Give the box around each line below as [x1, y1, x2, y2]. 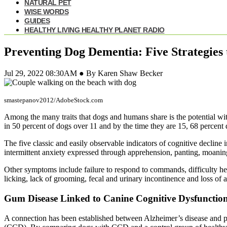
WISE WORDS [24, 8, 68, 16]
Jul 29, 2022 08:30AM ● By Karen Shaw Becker [4, 69, 163, 78]
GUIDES [24, 17, 50, 25]
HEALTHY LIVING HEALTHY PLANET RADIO [24, 26, 165, 34]
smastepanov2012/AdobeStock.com [4, 96, 103, 104]
